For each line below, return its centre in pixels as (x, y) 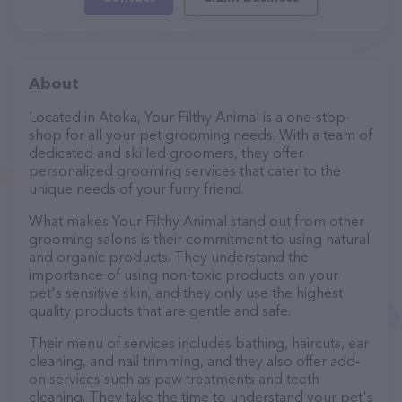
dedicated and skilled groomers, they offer (166, 153)
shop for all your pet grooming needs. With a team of (201, 135)
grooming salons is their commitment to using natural (199, 239)
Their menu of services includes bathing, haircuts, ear (199, 343)
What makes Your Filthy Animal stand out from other (197, 221)
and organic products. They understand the (169, 257)
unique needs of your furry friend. (136, 188)
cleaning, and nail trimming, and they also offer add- (194, 361)
